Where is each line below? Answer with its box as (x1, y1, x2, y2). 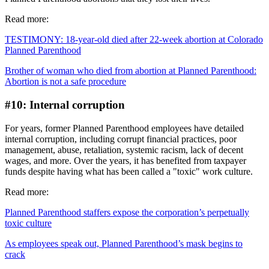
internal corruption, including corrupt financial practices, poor (5, 133, 237, 144)
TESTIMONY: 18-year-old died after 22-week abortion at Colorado (5, 34, 263, 45)
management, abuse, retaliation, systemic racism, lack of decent (5, 144, 243, 155)
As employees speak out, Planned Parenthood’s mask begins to (5, 238, 243, 249)
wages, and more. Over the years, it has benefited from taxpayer (5, 155, 246, 166)
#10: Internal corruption (5, 98, 125, 112)
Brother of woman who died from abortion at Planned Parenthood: (5, 65, 256, 76)
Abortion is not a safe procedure (5, 76, 126, 87)
